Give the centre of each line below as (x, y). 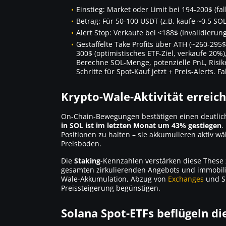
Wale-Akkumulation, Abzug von (115, 179)
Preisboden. (81, 143)
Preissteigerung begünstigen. (111, 188)
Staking (87, 160)
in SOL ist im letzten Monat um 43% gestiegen (141, 125)
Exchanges (186, 179)
